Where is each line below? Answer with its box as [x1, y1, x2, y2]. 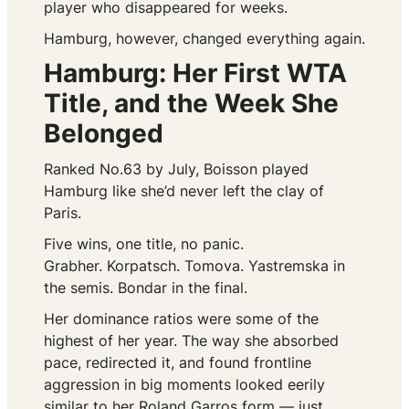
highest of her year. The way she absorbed [44, 331, 339, 351]
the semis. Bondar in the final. [44, 278, 247, 298]
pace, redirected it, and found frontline [44, 353, 311, 372]
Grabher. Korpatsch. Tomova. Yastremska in [44, 257, 345, 276]
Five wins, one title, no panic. [44, 235, 244, 254]
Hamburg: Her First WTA [44, 58, 347, 89]
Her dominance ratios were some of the [44, 309, 319, 329]
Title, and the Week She [44, 88, 339, 120]
